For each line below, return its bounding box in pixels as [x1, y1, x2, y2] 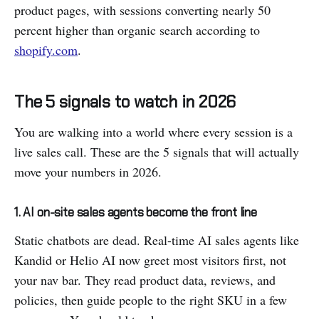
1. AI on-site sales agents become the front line [14, 204, 257, 220]
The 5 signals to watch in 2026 [14, 90, 236, 113]
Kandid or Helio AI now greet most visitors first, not [14, 251, 286, 268]
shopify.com [14, 41, 78, 58]
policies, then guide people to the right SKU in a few [14, 291, 287, 308]
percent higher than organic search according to [14, 21, 260, 38]
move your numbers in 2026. [14, 162, 162, 180]
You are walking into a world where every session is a [14, 122, 293, 140]
